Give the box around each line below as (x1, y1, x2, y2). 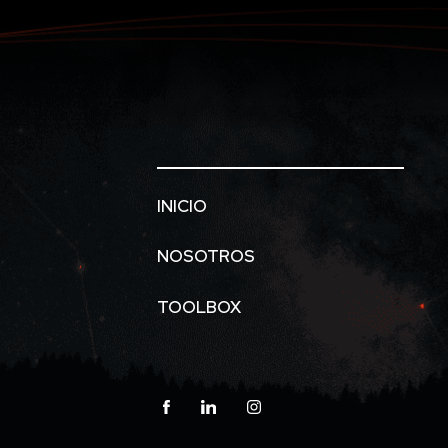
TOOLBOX (157, 295, 241, 318)
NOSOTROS (157, 245, 255, 268)
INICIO (157, 195, 207, 218)
